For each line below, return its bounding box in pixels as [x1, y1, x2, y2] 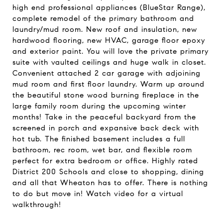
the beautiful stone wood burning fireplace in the [12, 91, 199, 100]
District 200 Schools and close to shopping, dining [12, 167, 204, 176]
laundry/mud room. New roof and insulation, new [12, 25, 197, 34]
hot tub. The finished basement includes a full [12, 134, 185, 143]
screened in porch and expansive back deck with [12, 123, 199, 132]
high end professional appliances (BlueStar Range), [12, 3, 206, 12]
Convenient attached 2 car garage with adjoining [12, 69, 201, 78]
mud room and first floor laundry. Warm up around [12, 80, 205, 89]
